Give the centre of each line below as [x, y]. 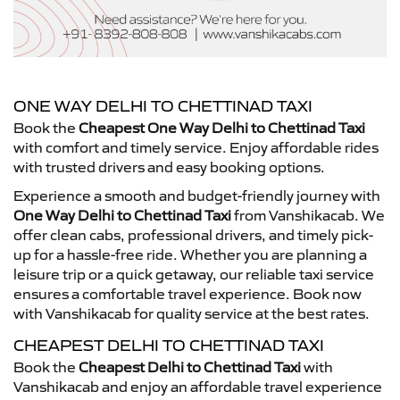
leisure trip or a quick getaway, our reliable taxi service [194, 274]
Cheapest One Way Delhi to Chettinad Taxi [222, 127]
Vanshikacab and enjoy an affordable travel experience [198, 386]
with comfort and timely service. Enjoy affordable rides [196, 147]
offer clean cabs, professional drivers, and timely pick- [193, 234]
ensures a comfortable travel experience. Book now [187, 293]
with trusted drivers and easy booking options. [169, 167]
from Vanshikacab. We [308, 215]
